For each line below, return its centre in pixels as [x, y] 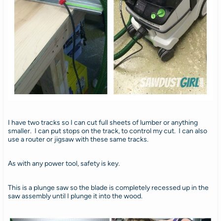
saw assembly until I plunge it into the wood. [75, 196]
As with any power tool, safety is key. [64, 163]
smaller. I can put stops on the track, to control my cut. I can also [107, 131]
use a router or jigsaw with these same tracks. [78, 139]
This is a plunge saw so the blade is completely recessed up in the [108, 187]
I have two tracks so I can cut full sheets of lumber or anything [103, 122]
